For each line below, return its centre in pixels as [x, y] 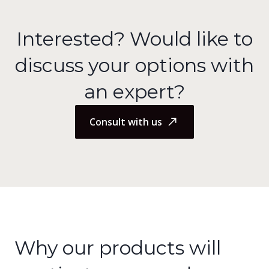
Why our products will [118, 248]
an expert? [134, 92]
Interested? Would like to [134, 39]
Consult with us [126, 122]
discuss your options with [134, 65]
